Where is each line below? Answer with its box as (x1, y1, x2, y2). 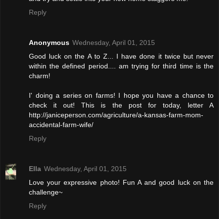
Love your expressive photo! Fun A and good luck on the (29, 178, 214, 187)
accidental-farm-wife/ (29, 121, 93, 129)
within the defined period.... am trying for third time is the (29, 62, 214, 70)
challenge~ (29, 188, 63, 197)
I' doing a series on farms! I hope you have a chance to (29, 91, 214, 100)
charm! (29, 72, 50, 80)
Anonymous (29, 39, 69, 47)
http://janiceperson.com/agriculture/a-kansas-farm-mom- (29, 111, 203, 119)
